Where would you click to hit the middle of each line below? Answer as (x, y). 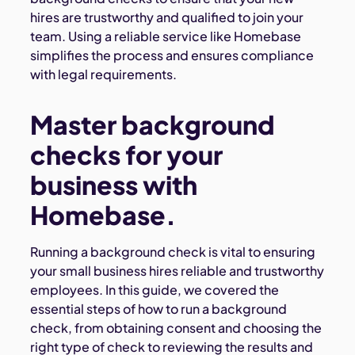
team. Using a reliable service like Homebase (166, 36)
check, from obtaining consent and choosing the (176, 328)
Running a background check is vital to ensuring (173, 252)
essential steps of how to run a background (159, 309)
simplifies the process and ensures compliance (172, 55)
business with (114, 185)
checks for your (127, 155)
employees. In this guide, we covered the (155, 290)
